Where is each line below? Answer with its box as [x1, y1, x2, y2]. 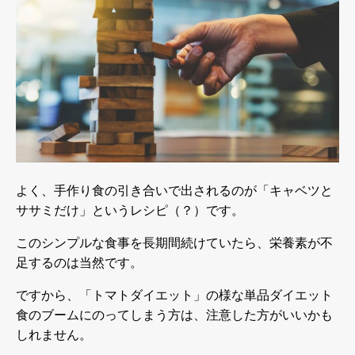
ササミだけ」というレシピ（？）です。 [16, 203, 244, 217]
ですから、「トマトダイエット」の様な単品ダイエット [16, 288, 333, 302]
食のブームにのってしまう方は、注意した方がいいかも [16, 307, 333, 322]
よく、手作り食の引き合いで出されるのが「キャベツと [16, 183, 333, 197]
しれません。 [16, 327, 92, 342]
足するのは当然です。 [16, 255, 143, 269]
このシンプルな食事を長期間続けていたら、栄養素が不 [16, 235, 333, 250]
